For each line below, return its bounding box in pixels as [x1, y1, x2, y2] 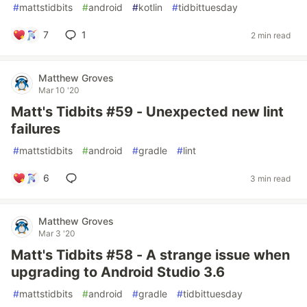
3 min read [250, 173, 291, 184]
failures [11, 121, 60, 137]
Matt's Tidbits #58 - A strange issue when [11, 247, 290, 263]
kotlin [138, 1, 162, 13]
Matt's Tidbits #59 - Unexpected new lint [11, 103, 284, 120]
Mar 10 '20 [38, 85, 79, 95]
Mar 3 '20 [38, 228, 75, 238]
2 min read [251, 29, 291, 40]
